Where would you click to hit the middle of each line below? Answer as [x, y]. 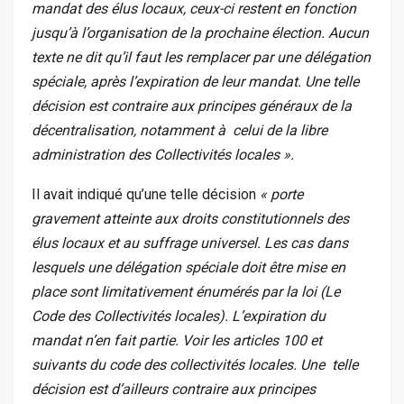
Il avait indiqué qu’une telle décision [144, 195]
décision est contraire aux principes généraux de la [192, 106]
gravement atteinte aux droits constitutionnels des [190, 219]
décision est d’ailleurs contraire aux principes [174, 390]
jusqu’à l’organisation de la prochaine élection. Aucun [200, 33]
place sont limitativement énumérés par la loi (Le [186, 292]
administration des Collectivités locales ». [163, 155]
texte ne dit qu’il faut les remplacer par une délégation [201, 58]
